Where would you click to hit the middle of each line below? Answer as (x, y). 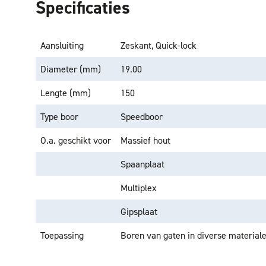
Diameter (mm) (71, 69)
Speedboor (142, 116)
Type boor (59, 116)
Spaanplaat (142, 164)
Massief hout (145, 140)
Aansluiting (62, 45)
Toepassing (62, 235)
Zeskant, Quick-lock (159, 45)
